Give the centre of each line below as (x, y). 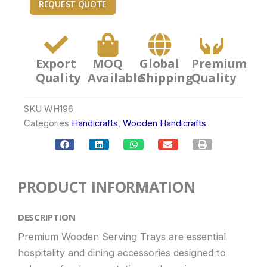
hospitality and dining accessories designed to (122, 252)
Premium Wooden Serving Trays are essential (122, 236)
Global (159, 63)
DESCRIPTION (47, 217)
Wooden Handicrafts (164, 124)
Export (56, 63)
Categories (46, 124)
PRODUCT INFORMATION (107, 186)
